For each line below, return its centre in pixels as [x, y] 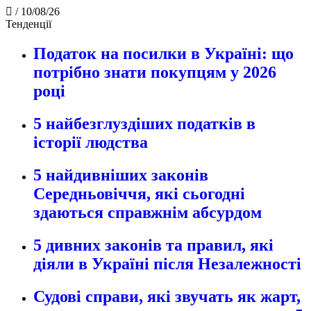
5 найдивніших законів [121, 175]
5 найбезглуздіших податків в [144, 123]
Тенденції [28, 24]
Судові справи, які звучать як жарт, [167, 296]
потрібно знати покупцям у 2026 [155, 72]
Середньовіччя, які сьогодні [139, 193]
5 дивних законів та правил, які [153, 245]
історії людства [91, 142]
